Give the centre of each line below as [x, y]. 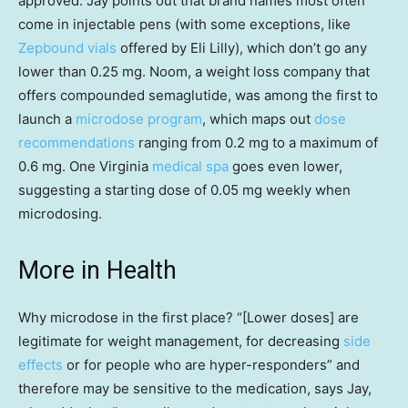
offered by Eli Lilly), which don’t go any [242, 47]
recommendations [76, 142]
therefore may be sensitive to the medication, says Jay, [195, 388]
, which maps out [258, 118]
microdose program [139, 118]
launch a [47, 118]
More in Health [97, 270]
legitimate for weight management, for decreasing [179, 341]
